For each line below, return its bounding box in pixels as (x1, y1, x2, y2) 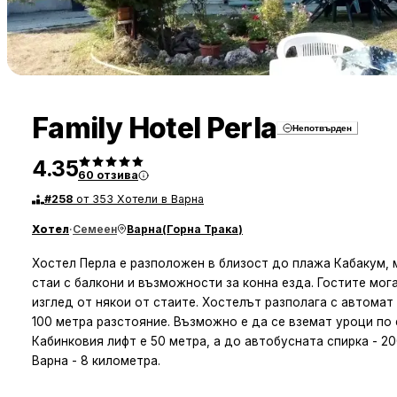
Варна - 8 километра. (32, 353, 160, 368)
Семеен (73, 222, 117, 236)
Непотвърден (292, 123, 353, 134)
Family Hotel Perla (32, 111, 277, 146)
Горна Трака (167, 222, 238, 236)
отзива (97, 168, 138, 183)
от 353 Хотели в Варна (76, 192, 204, 206)
